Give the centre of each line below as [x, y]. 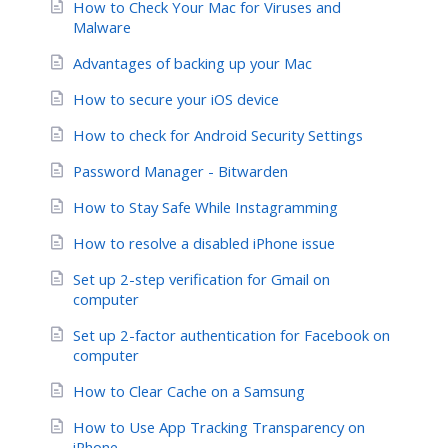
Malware [102, 26]
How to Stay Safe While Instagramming [205, 206]
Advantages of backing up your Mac [192, 62]
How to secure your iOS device [176, 98]
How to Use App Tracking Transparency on [219, 426]
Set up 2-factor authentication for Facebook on [231, 334]
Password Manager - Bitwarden [180, 170]
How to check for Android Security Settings [218, 134]
